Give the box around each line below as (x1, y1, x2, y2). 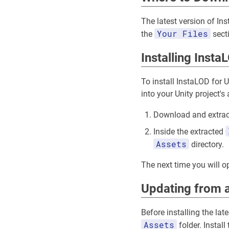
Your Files (157, 28, 208, 39)
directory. (189, 140, 224, 150)
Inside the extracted (153, 127, 225, 137)
